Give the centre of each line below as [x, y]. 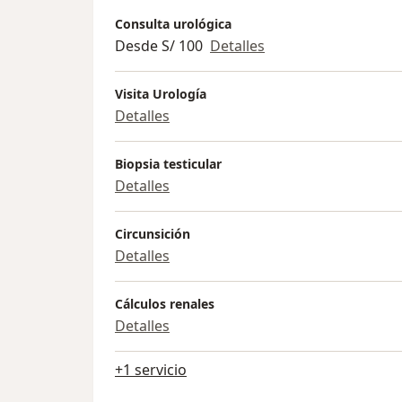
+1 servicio [151, 370]
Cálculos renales [165, 304]
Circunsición [153, 234]
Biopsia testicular [168, 164]
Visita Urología [161, 94]
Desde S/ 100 [159, 46]
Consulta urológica [173, 24]
